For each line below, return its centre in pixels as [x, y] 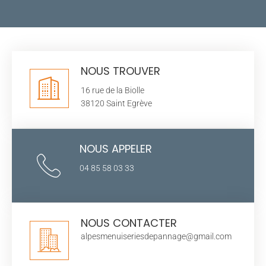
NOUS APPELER [116, 148]
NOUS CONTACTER [129, 223]
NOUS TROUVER [121, 71]
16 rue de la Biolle [113, 90]
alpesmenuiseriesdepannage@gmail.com [156, 236]
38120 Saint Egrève [116, 103]
